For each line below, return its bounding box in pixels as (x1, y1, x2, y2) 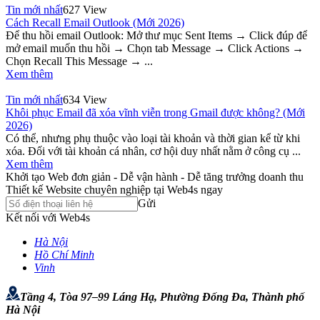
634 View (63, 94, 107, 106)
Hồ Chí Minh (34, 249, 94, 261)
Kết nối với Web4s (6, 211, 90, 224)
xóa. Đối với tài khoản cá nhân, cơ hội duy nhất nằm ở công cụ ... (6, 145, 301, 158)
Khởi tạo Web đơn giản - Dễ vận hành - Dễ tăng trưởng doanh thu (6, 171, 304, 184)
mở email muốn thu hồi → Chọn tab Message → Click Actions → (6, 42, 304, 55)
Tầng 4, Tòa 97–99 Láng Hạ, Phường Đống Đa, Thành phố (20, 291, 304, 304)
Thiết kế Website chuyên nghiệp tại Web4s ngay (6, 184, 223, 196)
